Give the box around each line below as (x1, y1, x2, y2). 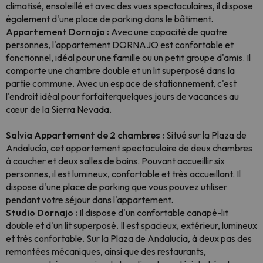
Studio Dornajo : (6, 207, 79, 218)
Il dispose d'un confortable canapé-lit (79, 207, 228, 218)
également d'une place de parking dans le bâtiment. (6, 13, 213, 25)
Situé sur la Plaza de (166, 129, 247, 141)
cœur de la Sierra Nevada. (6, 103, 112, 115)
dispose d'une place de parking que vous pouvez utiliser (6, 181, 227, 193)
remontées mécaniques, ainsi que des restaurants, (6, 245, 206, 257)
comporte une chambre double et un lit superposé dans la (6, 65, 235, 76)
